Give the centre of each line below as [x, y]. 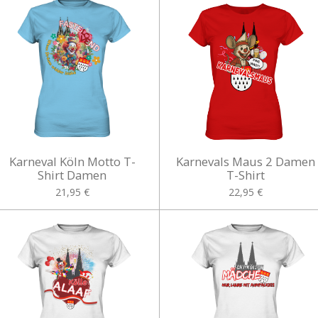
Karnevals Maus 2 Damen [246, 161]
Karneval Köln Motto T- [72, 161]
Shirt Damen [72, 175]
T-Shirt [246, 175]
